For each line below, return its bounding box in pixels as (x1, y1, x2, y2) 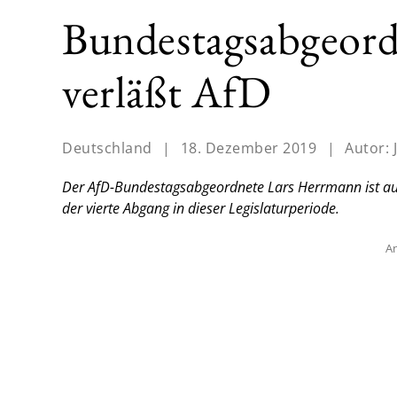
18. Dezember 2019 (180, 138, 316, 159)
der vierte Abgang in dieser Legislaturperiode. (62, 198, 339, 219)
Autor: (345, 138, 393, 159)
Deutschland (62, 138, 152, 159)
